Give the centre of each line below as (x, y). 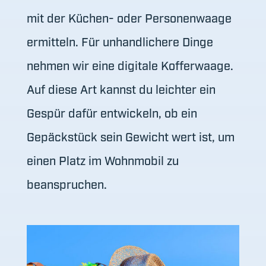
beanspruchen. (66, 183)
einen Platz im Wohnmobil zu (102, 159)
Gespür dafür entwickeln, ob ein (112, 112)
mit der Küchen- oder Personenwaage (129, 17)
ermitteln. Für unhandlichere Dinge (120, 41)
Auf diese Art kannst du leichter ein (121, 88)
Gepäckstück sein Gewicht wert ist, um (130, 136)
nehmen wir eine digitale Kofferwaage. (130, 64)
